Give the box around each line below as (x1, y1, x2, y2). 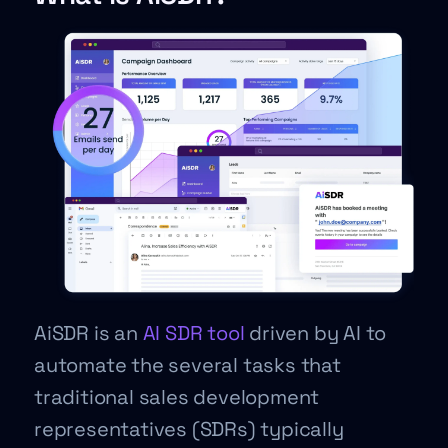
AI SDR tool (142, 320, 245, 346)
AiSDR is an (34, 320, 143, 346)
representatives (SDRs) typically (34, 416, 344, 442)
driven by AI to (244, 320, 387, 346)
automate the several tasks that (34, 352, 341, 378)
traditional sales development (34, 384, 320, 410)
